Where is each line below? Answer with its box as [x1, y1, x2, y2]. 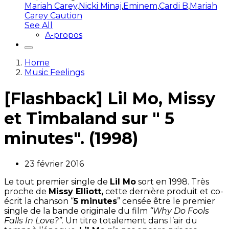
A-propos [45, 30, 82, 40]
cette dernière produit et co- [103, 187, 223, 197]
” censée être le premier [117, 196, 215, 207]
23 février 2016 [25, 159, 84, 169]
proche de [4, 187, 49, 197]
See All [25, 20, 53, 31]
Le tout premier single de [4, 177, 110, 187]
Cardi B [159, 1, 188, 11]
